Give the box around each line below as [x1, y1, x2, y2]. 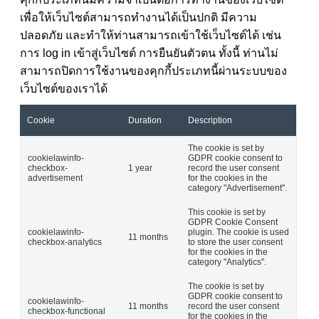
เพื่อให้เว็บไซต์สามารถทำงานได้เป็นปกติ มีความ [20, 11, 257, 23]
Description [188, 115, 232, 125]
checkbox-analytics [28, 236, 102, 247]
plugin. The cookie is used [188, 226, 289, 237]
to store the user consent [188, 236, 283, 247]
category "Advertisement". [188, 182, 287, 193]
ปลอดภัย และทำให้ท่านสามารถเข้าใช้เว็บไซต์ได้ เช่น [20, 28, 281, 41]
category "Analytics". [188, 256, 266, 267]
